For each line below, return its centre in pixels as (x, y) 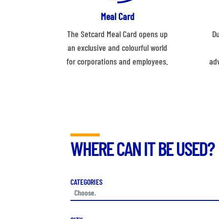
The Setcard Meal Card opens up (117, 34)
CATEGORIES (87, 182)
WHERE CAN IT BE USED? (142, 148)
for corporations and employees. (117, 61)
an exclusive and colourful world (117, 48)
